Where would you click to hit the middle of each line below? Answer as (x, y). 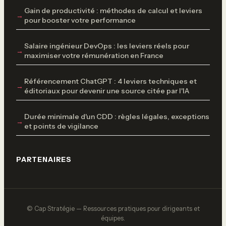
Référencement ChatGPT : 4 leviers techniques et (110, 81)
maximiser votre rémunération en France (94, 55)
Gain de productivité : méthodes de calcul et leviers (113, 10)
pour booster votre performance (80, 20)
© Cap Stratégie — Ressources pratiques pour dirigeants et (113, 209)
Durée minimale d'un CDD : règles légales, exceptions (117, 116)
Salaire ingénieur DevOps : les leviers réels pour (107, 46)
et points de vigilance (61, 126)
